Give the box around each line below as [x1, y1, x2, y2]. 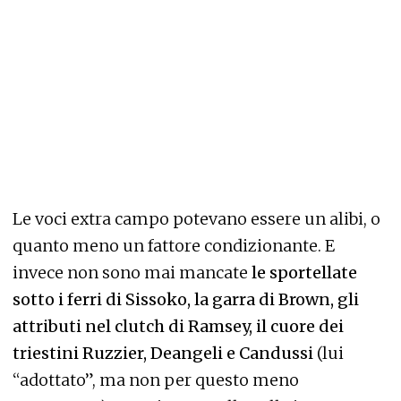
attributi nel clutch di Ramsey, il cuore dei [13, 316, 344, 337]
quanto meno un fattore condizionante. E [13, 235, 335, 257]
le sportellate [248, 262, 357, 284]
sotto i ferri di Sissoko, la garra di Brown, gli [13, 289, 359, 311]
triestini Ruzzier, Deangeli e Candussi [13, 343, 317, 364]
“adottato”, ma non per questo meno [13, 370, 299, 391]
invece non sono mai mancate [13, 262, 248, 284]
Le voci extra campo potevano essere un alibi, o [13, 209, 380, 230]
